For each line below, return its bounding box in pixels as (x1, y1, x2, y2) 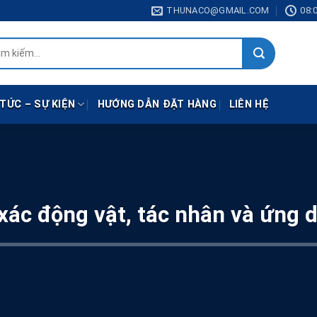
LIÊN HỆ (229, 98, 269, 110)
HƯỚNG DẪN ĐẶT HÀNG (97, 98, 217, 110)
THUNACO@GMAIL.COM (166, 5, 270, 16)
